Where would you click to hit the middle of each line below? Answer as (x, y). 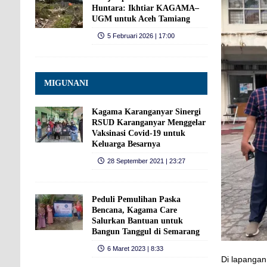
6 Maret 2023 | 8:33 (135, 248)
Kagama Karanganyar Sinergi (146, 111)
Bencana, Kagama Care (134, 210)
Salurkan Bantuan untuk (137, 221)
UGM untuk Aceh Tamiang (141, 18)
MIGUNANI (66, 83)
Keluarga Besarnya (126, 144)
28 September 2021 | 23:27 (146, 161)
